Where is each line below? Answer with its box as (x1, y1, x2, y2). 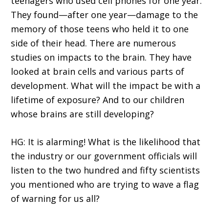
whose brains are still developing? (11, 108, 154, 120)
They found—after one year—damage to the (11, 9, 198, 21)
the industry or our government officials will (11, 150, 197, 162)
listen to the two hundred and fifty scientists (11, 164, 200, 176)
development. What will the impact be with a (11, 80, 201, 92)
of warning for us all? (11, 193, 100, 205)
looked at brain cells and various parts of (11, 66, 185, 78)
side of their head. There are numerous (11, 37, 176, 49)
